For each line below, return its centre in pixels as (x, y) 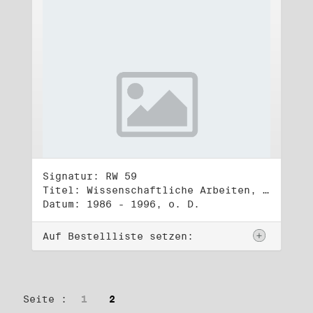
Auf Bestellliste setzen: (118, 236)
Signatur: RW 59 (90, 176)
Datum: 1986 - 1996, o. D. (121, 204)
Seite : (45, 299)
